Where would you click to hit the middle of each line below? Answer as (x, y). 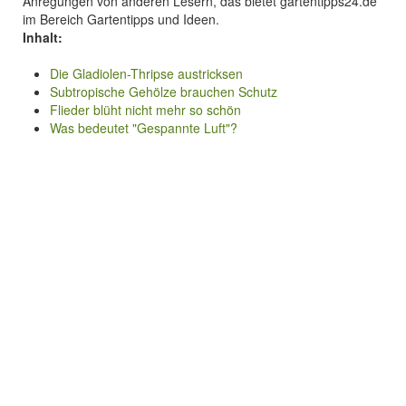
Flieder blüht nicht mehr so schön (145, 110)
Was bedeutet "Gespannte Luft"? (144, 128)
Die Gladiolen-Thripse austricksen (146, 73)
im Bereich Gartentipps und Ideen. (121, 19)
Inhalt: (43, 37)
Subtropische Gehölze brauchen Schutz (164, 92)
